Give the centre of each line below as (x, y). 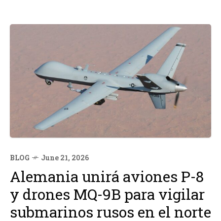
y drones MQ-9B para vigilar (107, 194)
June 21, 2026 (65, 157)
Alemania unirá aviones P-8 (107, 176)
